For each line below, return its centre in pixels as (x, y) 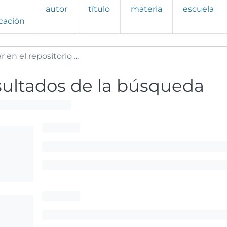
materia (146, 9)
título (99, 9)
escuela (198, 9)
